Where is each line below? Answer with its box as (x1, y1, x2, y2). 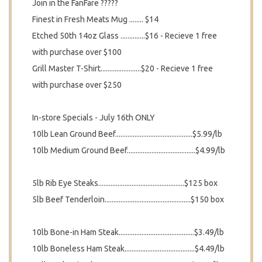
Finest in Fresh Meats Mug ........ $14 (32, 15, 158, 25)
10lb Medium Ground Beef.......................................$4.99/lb (32, 146, 225, 156)
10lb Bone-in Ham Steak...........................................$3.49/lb (32, 227, 224, 237)
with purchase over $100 (32, 47, 122, 57)
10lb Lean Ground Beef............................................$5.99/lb (32, 129, 222, 139)
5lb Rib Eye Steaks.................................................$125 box (32, 178, 218, 188)
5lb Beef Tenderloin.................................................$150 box (32, 195, 224, 205)
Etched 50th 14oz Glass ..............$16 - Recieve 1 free (32, 31, 217, 41)
